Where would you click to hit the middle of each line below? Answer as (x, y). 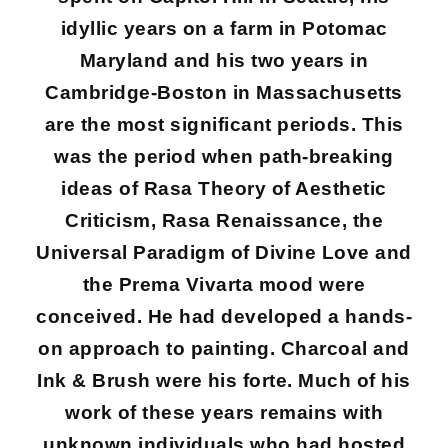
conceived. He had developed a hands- (224, 316)
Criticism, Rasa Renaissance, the (224, 220)
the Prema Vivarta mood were (224, 284)
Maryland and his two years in (224, 60)
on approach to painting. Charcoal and (224, 348)
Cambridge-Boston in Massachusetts (224, 92)
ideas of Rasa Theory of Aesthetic (224, 188)
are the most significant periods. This (224, 124)
